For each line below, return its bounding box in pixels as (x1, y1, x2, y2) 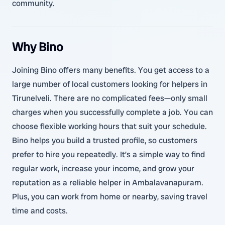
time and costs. (12, 205, 68, 216)
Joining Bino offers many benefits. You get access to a (12, 65, 209, 75)
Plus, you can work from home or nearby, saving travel (12, 191, 207, 202)
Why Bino (12, 39, 63, 55)
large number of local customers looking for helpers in (12, 79, 207, 89)
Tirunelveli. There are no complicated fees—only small (12, 93, 207, 103)
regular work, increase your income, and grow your (12, 163, 194, 174)
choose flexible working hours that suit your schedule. (12, 121, 207, 132)
